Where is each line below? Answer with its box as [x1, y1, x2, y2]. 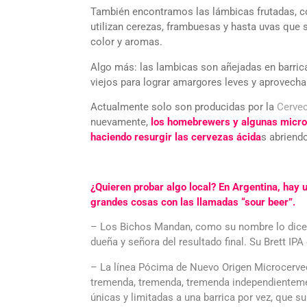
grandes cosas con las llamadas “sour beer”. [90, 195, 295, 208]
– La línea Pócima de [90, 260, 190, 273]
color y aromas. [90, 36, 162, 49]
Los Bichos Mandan [100, 221, 191, 234]
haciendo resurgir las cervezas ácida [90, 131, 261, 144]
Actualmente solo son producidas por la [90, 101, 277, 114]
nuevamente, [90, 116, 151, 129]
